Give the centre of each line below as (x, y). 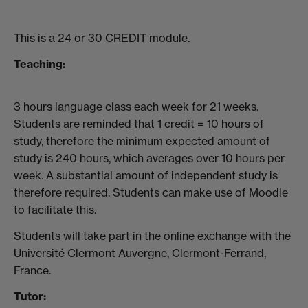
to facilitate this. (55, 210)
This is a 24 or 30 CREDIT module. (102, 38)
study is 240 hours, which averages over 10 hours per (149, 158)
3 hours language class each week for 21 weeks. (136, 107)
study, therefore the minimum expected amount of (142, 141)
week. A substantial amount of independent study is (146, 176)
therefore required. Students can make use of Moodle (151, 193)
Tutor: (30, 296)
